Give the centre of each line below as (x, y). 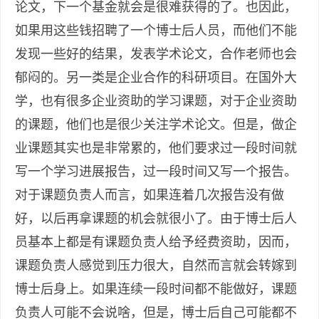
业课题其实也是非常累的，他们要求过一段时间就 (156, 148)
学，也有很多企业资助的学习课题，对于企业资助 (156, 101)
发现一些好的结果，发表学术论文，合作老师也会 (156, 54)
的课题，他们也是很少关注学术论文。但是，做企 (156, 125)
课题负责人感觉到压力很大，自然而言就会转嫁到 (156, 266)
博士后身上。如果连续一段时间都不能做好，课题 (156, 289)
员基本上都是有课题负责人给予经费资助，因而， (156, 242)
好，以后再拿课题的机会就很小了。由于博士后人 (156, 219)
